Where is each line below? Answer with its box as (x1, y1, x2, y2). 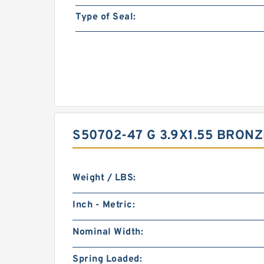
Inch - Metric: (72, 199, 135, 211)
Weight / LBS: (72, 172, 136, 184)
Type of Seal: (75, 11, 136, 23)
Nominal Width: (72, 226, 143, 238)
